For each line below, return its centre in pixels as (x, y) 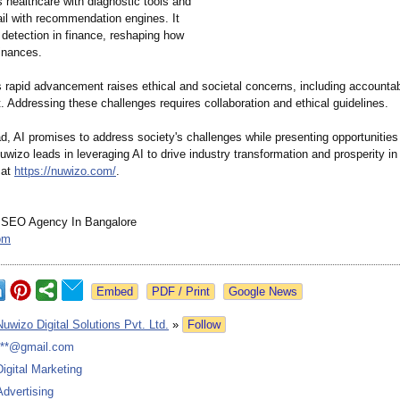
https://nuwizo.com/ (65, 171)
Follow (204, 325)
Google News (263, 292)
